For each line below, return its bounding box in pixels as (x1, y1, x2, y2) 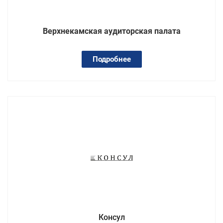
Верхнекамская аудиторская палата (42, 26, 181, 36)
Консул (98, 212, 125, 222)
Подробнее (92, 54, 131, 64)
